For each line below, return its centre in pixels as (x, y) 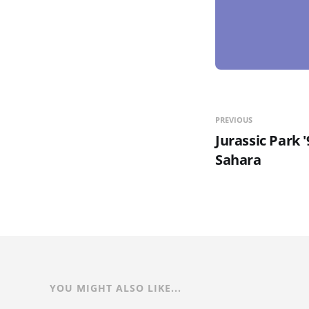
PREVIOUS (234, 120)
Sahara (238, 160)
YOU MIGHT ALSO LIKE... (116, 288)
